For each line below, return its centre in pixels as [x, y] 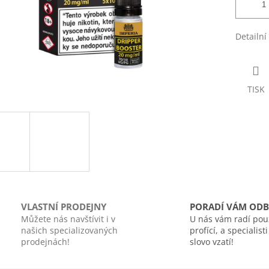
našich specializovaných [69, 230]
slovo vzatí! [212, 241]
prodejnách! [45, 241]
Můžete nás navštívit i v [68, 219]
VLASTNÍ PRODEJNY [64, 207]
